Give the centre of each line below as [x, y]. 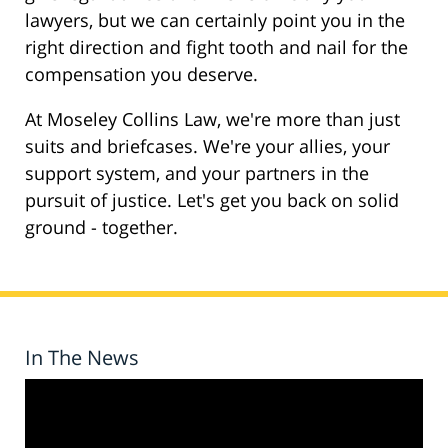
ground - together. [101, 227]
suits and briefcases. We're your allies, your [207, 146]
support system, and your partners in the [197, 173]
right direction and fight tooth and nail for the [216, 47]
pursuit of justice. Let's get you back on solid [212, 200]
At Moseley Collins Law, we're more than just [212, 119]
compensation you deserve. [141, 74]
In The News [82, 358]
